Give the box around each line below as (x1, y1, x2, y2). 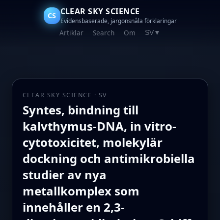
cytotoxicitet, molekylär (22, 134, 163, 151)
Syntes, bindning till (22, 102, 138, 118)
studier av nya (22, 166, 107, 183)
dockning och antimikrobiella (22, 150, 195, 167)
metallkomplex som (22, 183, 139, 199)
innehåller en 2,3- (22, 199, 125, 216)
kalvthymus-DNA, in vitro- (22, 118, 176, 135)
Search (92, 28, 114, 38)
